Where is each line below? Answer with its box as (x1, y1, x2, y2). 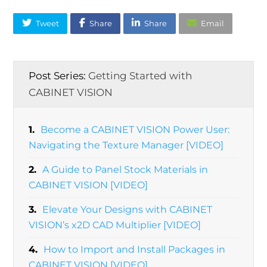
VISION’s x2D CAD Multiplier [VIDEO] (29, 219, 201, 231)
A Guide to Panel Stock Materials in (42, 164, 209, 176)
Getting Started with (88, 69, 193, 82)
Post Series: (29, 69, 89, 82)
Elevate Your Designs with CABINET (42, 204, 213, 216)
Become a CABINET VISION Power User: (41, 124, 230, 136)
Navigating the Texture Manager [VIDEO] (29, 139, 224, 151)
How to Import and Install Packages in (44, 244, 226, 256)
